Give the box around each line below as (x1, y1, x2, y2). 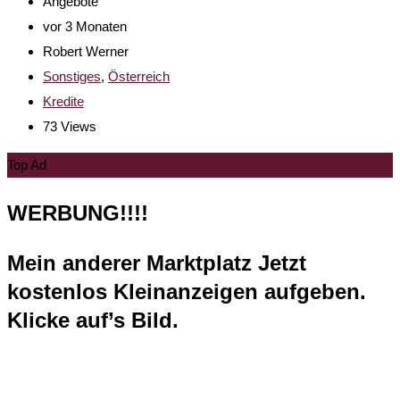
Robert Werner (43, 43, 129, 59)
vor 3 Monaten (43, 18, 127, 34)
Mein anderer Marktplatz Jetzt (7, 250, 306, 275)
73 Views (43, 118, 96, 134)
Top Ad (7, 156, 46, 172)
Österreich (108, 68, 170, 84)
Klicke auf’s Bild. (7, 307, 179, 332)
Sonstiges (43, 68, 101, 84)
